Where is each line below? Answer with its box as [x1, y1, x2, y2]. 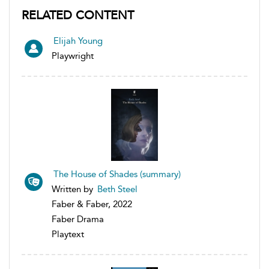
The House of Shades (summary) [53, 168, 181, 180]
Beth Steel [97, 183, 138, 195]
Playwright [52, 50, 94, 61]
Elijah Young [53, 35, 103, 46]
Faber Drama [52, 213, 104, 225]
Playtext [52, 228, 84, 240]
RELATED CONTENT [22, 7, 134, 22]
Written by [52, 183, 95, 195]
